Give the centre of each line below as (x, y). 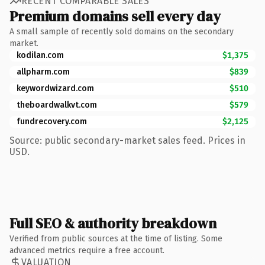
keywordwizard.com (55, 88)
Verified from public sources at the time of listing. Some (116, 238)
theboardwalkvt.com (57, 105)
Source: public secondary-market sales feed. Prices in (127, 140)
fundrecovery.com (52, 121)
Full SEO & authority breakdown (113, 223)
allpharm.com (43, 72)
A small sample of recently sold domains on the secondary (122, 31)
